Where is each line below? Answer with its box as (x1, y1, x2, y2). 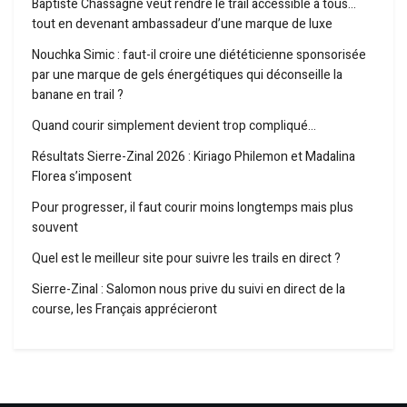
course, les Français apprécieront (32, 300, 217, 320)
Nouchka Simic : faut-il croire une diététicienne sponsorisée (32, 45, 366, 65)
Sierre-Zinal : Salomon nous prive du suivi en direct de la (32, 280, 345, 300)
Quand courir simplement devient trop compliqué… (32, 116, 316, 136)
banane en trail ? (32, 85, 124, 105)
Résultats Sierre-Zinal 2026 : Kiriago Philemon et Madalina (32, 147, 355, 167)
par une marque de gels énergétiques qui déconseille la (32, 65, 342, 85)
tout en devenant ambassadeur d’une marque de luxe (32, 15, 333, 35)
